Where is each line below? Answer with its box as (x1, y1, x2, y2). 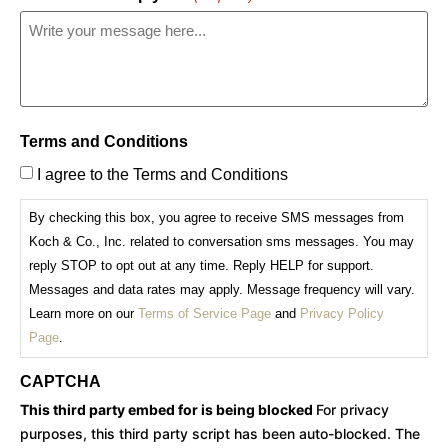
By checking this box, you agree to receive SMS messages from (29, 210, 404, 226)
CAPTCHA (20, 373, 101, 391)
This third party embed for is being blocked (20, 401, 316, 419)
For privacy (316, 401, 389, 419)
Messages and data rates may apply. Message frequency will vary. (29, 282, 415, 298)
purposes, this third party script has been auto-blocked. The (20, 425, 420, 443)
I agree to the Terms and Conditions (37, 165, 288, 183)
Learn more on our (29, 306, 138, 322)
